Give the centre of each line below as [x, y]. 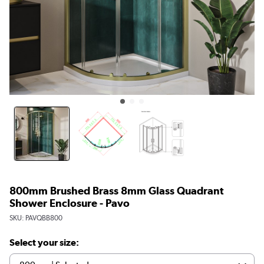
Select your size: [44, 242]
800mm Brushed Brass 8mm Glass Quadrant [116, 190]
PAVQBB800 [44, 218]
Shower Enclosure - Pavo [70, 203]
